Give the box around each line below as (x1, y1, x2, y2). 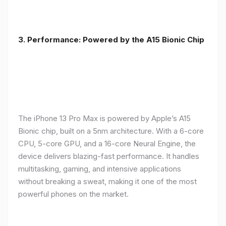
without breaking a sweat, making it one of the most (18, 176, 197, 186)
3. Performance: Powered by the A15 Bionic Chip (18, 34, 204, 44)
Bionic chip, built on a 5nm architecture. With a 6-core (18, 126, 204, 136)
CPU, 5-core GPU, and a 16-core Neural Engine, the (18, 138, 196, 148)
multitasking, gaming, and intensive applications (18, 163, 181, 174)
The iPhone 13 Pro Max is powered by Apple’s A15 (18, 113, 191, 123)
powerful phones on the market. (18, 189, 129, 199)
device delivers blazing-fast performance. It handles (18, 151, 199, 161)
